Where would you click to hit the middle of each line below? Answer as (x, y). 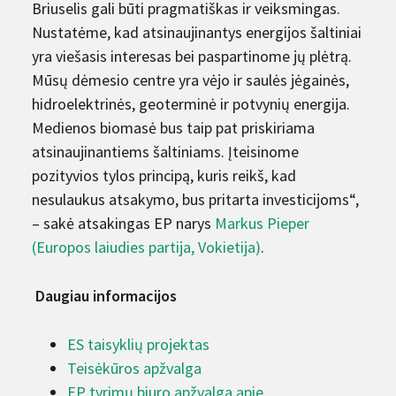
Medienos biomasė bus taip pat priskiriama (173, 127)
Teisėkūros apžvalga (136, 368)
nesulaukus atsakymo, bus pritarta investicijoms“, (195, 199)
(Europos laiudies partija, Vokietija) (146, 247)
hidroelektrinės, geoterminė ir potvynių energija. (191, 103)
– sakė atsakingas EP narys (123, 223)
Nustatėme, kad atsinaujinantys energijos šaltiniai (197, 32)
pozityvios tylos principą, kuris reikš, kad (164, 175)
